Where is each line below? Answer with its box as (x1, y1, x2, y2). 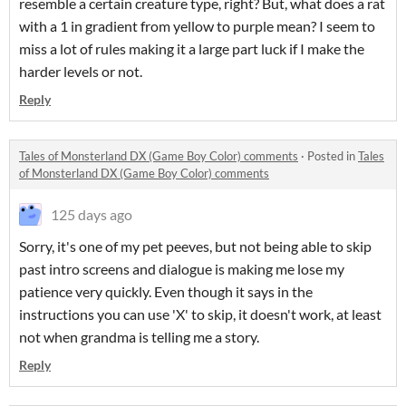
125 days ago (51, 206, 132, 224)
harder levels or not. (19, 63, 142, 81)
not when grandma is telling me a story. (19, 328, 259, 346)
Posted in (307, 149, 358, 164)
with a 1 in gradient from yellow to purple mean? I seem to (19, 17, 375, 35)
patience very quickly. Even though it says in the (19, 283, 313, 301)
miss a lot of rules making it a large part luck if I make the (19, 40, 364, 58)
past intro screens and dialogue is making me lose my (19, 260, 344, 278)
